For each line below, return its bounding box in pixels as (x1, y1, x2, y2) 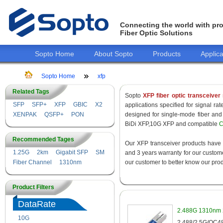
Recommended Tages (12, 136, 74, 143)
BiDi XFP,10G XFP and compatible (125, 120, 219, 127)
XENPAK (13, 111, 37, 118)
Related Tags (12, 88, 49, 95)
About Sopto (94, 50, 133, 58)
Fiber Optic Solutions (120, 29, 193, 37)
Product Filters (12, 184, 54, 191)
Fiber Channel (13, 159, 52, 166)
